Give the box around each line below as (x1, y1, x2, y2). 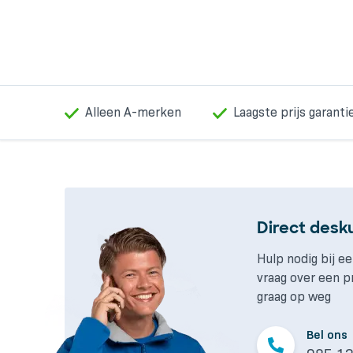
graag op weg (257, 289, 331, 305)
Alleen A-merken (85, 105, 181, 121)
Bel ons (307, 328, 347, 343)
